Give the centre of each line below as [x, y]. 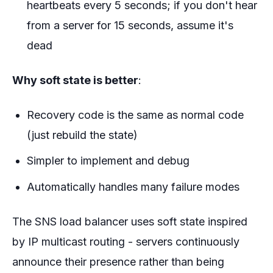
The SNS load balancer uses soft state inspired [130, 221]
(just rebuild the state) [82, 135]
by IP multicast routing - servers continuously [126, 241]
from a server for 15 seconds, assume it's [130, 25]
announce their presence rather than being [118, 261]
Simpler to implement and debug [108, 161]
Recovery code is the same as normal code [135, 115]
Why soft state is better [75, 80]
